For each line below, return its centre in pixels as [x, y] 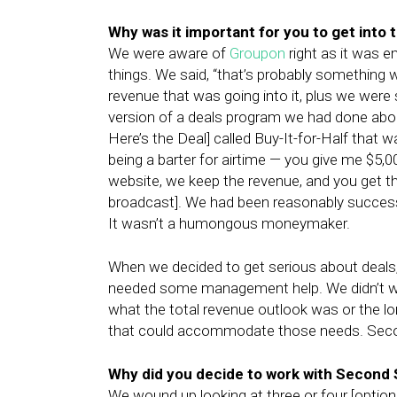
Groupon [257, 53]
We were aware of [169, 53]
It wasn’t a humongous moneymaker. [229, 223]
